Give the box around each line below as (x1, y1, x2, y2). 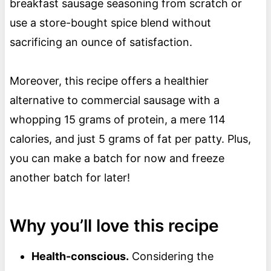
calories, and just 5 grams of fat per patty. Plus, (9, 132, 251, 146)
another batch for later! (9, 171, 130, 184)
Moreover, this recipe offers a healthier (9, 74, 209, 88)
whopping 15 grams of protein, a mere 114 (9, 113, 226, 126)
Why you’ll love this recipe (9, 215, 219, 237)
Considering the (128, 250, 214, 263)
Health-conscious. (31, 250, 129, 263)
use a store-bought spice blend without (9, 16, 211, 30)
